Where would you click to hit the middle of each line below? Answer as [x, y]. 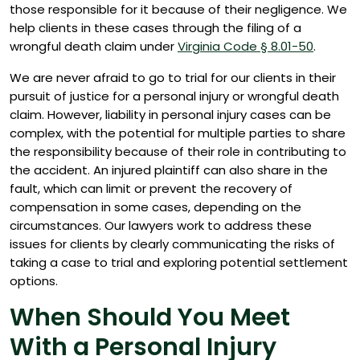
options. [34, 281]
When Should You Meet [150, 317]
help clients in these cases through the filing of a [155, 28]
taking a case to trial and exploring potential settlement [179, 262]
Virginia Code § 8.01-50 [245, 46]
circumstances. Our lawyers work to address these [161, 225]
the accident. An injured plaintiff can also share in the [169, 170]
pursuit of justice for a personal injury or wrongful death [174, 96]
